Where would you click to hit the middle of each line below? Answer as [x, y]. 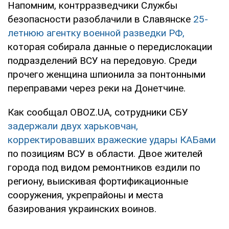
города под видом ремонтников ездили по [104, 168]
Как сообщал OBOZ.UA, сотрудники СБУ [98, 112]
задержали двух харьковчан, [73, 126]
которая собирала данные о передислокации [110, 47]
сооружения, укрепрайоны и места [85, 195]
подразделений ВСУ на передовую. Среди [102, 61]
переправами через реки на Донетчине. [97, 88]
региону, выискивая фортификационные [98, 181]
